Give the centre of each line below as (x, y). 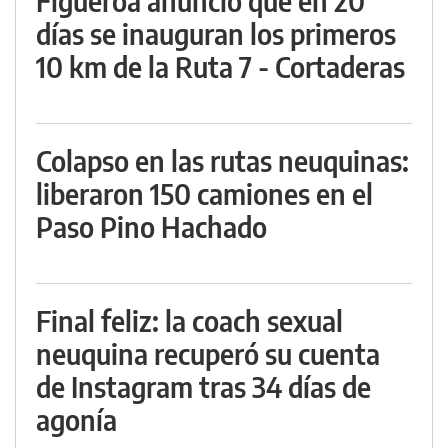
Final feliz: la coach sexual (189, 321)
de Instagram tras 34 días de (203, 387)
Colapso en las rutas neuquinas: (222, 161)
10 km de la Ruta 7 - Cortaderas (220, 67)
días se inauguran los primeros (216, 34)
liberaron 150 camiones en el (204, 194)
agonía (76, 420)
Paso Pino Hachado (151, 227)
